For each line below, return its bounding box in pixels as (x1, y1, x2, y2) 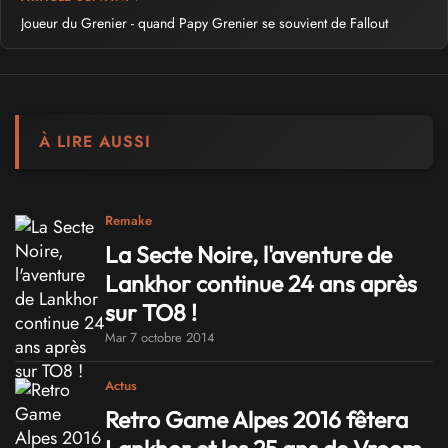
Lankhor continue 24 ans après (105, 269, 417, 299)
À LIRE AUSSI (39, 129, 151, 153)
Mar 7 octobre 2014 (105, 328, 215, 348)
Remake (105, 210, 152, 230)
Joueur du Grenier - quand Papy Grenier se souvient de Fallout (21, 12, 388, 33)
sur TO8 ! (105, 298, 197, 328)
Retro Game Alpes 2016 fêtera (105, 405, 408, 435)
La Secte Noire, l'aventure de (105, 240, 392, 270)
